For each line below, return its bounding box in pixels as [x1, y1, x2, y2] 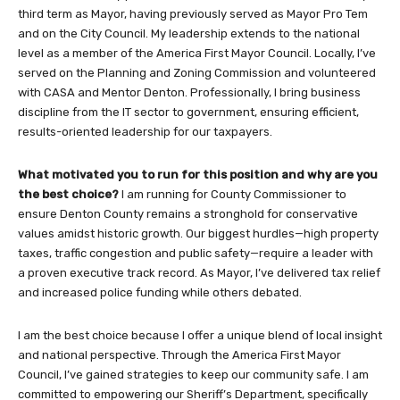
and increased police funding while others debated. [18, 285, 302, 299]
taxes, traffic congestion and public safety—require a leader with [18, 246, 373, 260]
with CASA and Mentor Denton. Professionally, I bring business [18, 85, 361, 99]
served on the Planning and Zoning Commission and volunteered [18, 65, 376, 79]
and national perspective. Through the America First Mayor [18, 347, 341, 362]
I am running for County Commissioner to [121, 187, 346, 201]
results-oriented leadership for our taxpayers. [18, 124, 272, 138]
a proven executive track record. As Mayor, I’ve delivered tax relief [18, 265, 380, 279]
